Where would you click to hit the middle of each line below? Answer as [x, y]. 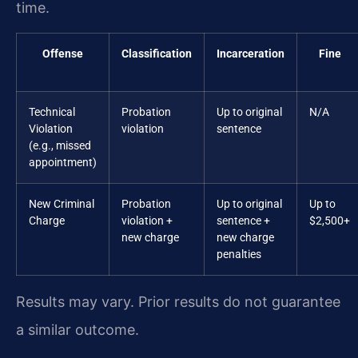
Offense [63, 54]
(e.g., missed [60, 146]
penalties [239, 255]
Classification [157, 54]
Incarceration [251, 54]
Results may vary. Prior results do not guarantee [178, 302]
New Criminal [62, 205]
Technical [52, 113]
